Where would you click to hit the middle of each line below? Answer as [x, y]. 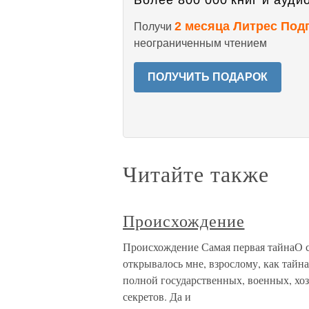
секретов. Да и [157, 296]
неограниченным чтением [200, 43]
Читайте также [196, 173]
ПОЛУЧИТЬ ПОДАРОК [208, 77]
